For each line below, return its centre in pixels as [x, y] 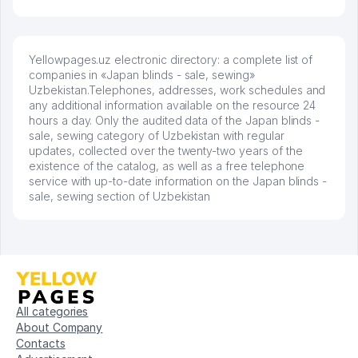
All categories [52, 312]
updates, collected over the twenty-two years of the [166, 151]
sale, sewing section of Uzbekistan [120, 197]
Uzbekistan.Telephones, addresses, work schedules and [177, 90]
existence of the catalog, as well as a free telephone [167, 166]
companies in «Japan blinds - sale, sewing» [142, 75]
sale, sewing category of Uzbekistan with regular [157, 136]
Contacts [41, 344]
